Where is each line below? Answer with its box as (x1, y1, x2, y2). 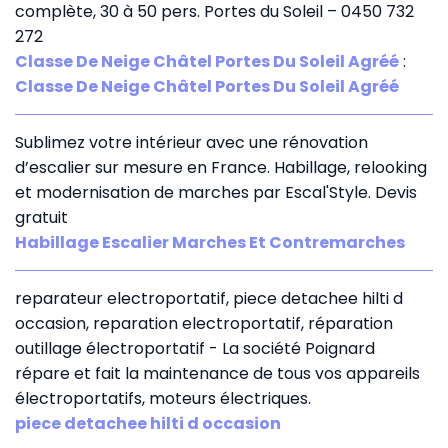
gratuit (15, 205, 68, 229)
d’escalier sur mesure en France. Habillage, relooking (15, 155, 427, 179)
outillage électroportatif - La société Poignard (15, 336, 375, 360)
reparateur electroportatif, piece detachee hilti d (15, 286, 403, 310)
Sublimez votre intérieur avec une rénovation (15, 130, 368, 154)
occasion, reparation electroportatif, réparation (15, 311, 393, 335)
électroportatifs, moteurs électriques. (15, 386, 311, 410)
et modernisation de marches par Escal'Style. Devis (15, 180, 417, 204)
